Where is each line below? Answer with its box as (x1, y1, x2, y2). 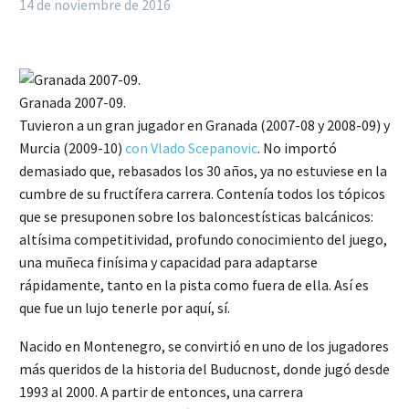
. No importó (257, 138, 337, 157)
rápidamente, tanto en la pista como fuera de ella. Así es (19, 275, 369, 294)
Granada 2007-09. (19, 92, 126, 111)
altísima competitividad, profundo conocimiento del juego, (19, 229, 387, 248)
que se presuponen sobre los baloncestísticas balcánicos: (19, 206, 373, 225)
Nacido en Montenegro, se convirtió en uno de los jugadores (19, 337, 389, 356)
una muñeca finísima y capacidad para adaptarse (19, 252, 318, 271)
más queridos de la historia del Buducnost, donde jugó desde (19, 360, 390, 379)
